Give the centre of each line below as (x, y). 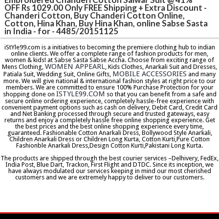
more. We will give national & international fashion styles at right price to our (109, 81)
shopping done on (29, 94)
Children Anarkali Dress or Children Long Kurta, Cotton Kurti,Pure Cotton (109, 139)
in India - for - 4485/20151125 (62, 31)
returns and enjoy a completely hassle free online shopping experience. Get (109, 120)
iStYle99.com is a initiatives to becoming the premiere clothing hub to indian (109, 47)
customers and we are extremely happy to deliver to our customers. (109, 177)
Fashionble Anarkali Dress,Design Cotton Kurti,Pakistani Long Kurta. (109, 146)
